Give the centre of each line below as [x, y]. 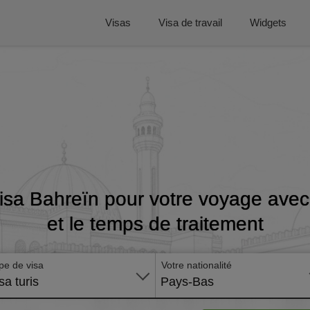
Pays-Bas [187, 282]
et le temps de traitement [155, 224]
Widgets [268, 22]
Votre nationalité [197, 265]
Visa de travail [190, 22]
